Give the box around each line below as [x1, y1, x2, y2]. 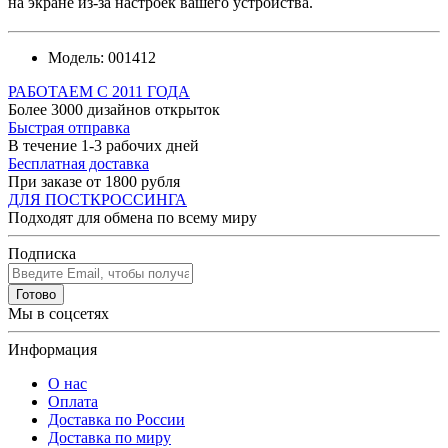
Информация [8, 340, 97, 358]
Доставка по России [48, 410, 185, 428]
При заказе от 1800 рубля [8, 172, 180, 190]
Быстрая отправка [8, 118, 130, 136]
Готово [16, 286, 56, 302]
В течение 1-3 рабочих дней [8, 136, 199, 154]
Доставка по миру [48, 428, 171, 446]
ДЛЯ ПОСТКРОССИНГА [8, 190, 187, 208]
